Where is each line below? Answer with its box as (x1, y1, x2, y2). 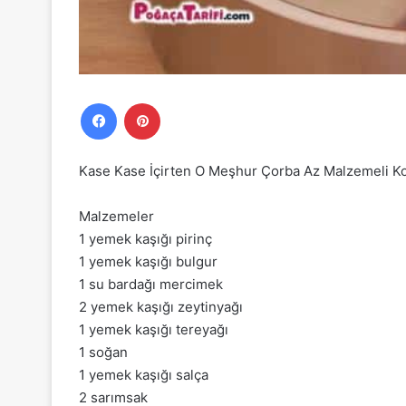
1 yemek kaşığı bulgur (79, 252, 217, 270)
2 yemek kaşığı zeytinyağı (79, 297, 243, 315)
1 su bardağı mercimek (79, 275, 223, 293)
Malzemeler (79, 207, 154, 225)
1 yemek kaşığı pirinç (79, 229, 212, 247)
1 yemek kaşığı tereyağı (79, 320, 228, 338)
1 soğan (79, 343, 128, 361)
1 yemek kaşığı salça (79, 365, 208, 383)
